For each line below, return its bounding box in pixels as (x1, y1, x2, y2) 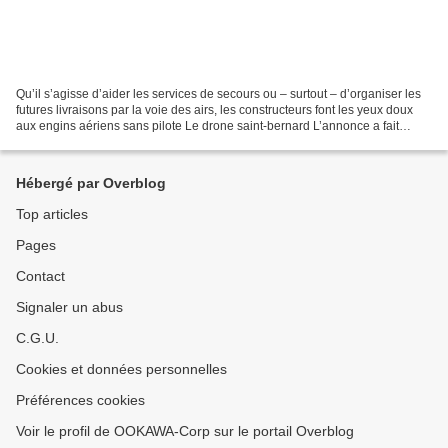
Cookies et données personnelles (16, 361, 227, 377)
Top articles (16, 206, 88, 222)
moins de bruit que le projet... (16, 134, 173, 149)
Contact (16, 268, 65, 284)
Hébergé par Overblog (16, 175, 166, 191)
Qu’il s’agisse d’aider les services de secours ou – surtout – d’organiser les (16, 86, 421, 101)
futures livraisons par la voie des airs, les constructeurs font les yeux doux (16, 102, 413, 117)
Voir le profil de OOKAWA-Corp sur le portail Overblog (16, 423, 354, 439)
